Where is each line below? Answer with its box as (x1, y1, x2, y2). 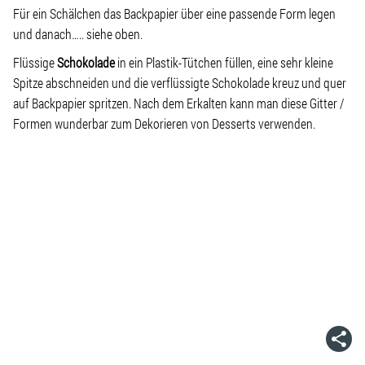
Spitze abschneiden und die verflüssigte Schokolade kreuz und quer (13, 74, 346, 91)
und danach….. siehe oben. (13, 25, 143, 42)
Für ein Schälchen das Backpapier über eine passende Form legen (13, 5, 336, 22)
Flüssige (13, 54, 57, 71)
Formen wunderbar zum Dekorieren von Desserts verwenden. (13, 115, 315, 132)
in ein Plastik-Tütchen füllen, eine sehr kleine (115, 54, 333, 71)
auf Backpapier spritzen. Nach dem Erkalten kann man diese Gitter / (13, 95, 344, 112)
